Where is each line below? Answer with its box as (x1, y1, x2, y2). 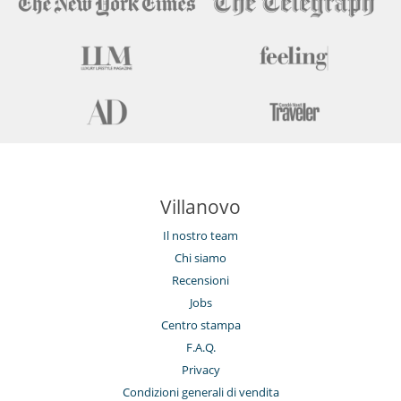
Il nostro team (163, 227, 238, 244)
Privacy (181, 362, 220, 379)
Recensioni (172, 272, 229, 289)
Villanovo (160, 194, 241, 220)
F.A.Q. (185, 339, 216, 356)
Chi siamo (175, 250, 226, 267)
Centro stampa (160, 317, 241, 334)
